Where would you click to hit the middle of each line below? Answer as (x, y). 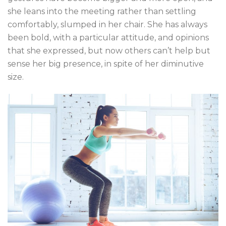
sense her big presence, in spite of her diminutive (106, 64)
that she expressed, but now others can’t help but (109, 51)
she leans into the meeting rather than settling (102, 11)
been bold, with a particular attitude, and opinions (108, 38)
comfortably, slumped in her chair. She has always (107, 24)
